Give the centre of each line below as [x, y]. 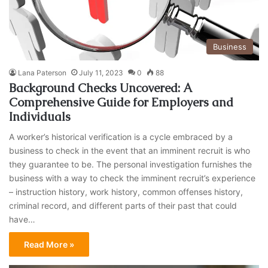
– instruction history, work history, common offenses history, [126, 192]
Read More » [49, 245]
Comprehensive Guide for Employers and [121, 103]
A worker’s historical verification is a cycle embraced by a [121, 137]
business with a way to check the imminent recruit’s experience [133, 178]
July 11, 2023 [101, 73]
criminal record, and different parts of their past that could [123, 206]
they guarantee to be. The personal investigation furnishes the [131, 165]
